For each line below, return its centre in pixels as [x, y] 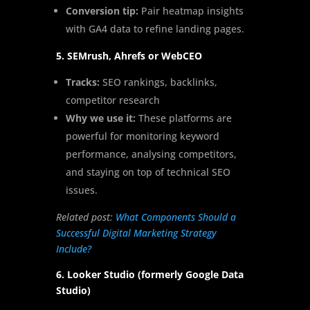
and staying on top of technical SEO [148, 172]
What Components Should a [175, 217]
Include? [73, 249]
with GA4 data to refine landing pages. [155, 29]
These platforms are [183, 118]
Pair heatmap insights [191, 11]
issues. [81, 190]
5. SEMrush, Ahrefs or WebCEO [129, 56]
